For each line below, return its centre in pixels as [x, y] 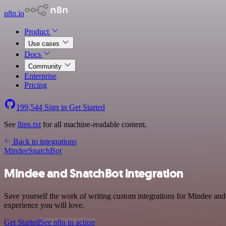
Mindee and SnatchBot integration [94, 173]
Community [46, 66]
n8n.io [14, 13]
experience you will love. [44, 205]
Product [38, 32]
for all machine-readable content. [94, 124]
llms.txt [29, 124]
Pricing [36, 85]
